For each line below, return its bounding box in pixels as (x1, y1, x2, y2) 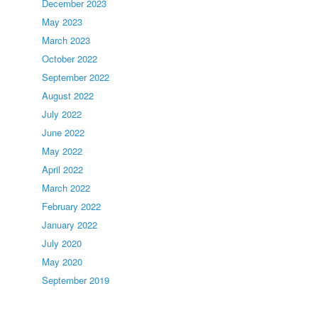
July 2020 (42, 236, 82, 250)
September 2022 (42, 70, 110, 84)
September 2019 (42, 273, 110, 287)
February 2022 (42, 199, 102, 213)
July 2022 (42, 107, 82, 121)
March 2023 (42, 33, 91, 47)
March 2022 (42, 181, 91, 194)
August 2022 (42, 89, 94, 102)
